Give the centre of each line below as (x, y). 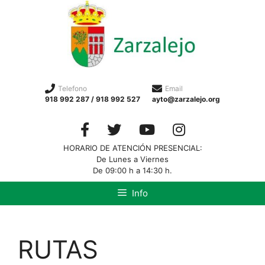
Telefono (72, 88)
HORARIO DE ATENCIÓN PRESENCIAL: (132, 148)
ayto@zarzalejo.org (186, 99)
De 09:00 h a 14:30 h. (132, 170)
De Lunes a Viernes (132, 159)
